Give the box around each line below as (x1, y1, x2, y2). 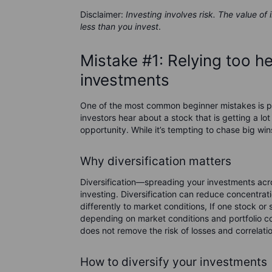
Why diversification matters (80, 154, 231, 168)
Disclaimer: (80, 9, 126, 19)
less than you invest (80, 21, 158, 32)
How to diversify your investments (80, 255, 267, 269)
